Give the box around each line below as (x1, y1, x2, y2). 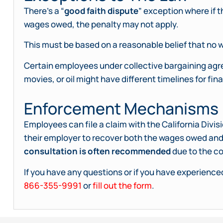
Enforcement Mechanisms (24, 98, 219, 120)
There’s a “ (24, 4, 64, 16)
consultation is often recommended (24, 145, 171, 157)
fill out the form (93, 179, 152, 191)
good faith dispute (64, 4, 138, 16)
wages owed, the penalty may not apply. (24, 18, 179, 30)
